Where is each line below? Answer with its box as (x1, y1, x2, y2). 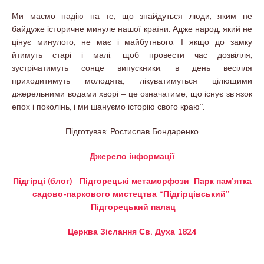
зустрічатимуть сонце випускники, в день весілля (12, 62, 252, 73)
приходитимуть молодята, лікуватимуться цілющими (12, 75, 252, 86)
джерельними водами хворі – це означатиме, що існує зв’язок (12, 88, 252, 99)
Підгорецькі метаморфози (79, 175, 189, 186)
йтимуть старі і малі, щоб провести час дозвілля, (12, 49, 252, 60)
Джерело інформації (90, 150, 174, 161)
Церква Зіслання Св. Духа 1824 (68, 226, 196, 237)
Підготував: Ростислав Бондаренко (65, 126, 199, 137)
